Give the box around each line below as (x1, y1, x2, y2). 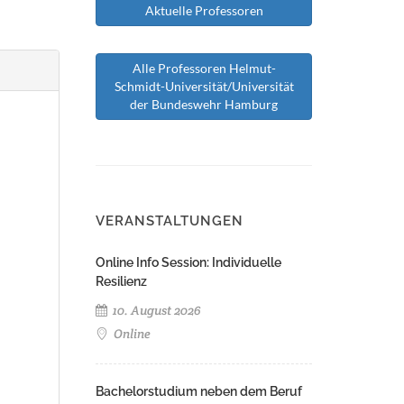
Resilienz (96, 274, 147, 289)
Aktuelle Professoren (144, 3, 263, 18)
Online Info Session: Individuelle (96, 255, 281, 270)
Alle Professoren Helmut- (132, 60, 276, 76)
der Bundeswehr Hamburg (130, 96, 278, 112)
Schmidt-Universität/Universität (114, 78, 294, 94)
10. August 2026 (110, 302, 201, 318)
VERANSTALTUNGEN (96, 213, 243, 229)
